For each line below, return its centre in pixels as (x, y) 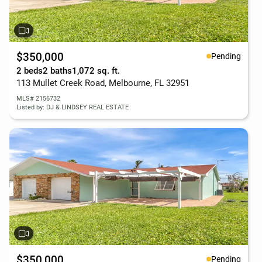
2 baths (57, 71)
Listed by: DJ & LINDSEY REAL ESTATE (73, 107)
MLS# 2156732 (38, 99)
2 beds (30, 71)
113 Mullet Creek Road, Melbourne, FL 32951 (103, 83)
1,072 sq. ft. (96, 71)
